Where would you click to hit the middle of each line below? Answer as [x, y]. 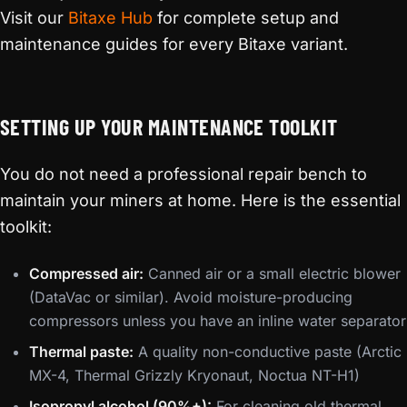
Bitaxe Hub [110, 18]
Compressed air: [86, 273]
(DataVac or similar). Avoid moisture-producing [191, 297]
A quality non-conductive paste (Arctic [268, 352]
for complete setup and [246, 18]
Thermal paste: [81, 352]
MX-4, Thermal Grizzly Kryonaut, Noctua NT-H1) [194, 375]
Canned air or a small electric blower [272, 273]
